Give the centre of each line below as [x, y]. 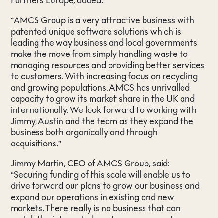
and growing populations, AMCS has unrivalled [100, 87]
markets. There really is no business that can [96, 208]
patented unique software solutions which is [96, 31]
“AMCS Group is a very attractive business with [103, 20]
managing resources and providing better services [108, 65]
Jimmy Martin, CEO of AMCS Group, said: [91, 163]
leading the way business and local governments [104, 43]
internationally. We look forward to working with [104, 110]
